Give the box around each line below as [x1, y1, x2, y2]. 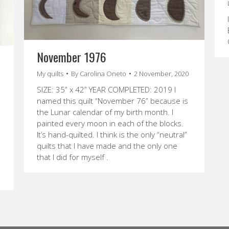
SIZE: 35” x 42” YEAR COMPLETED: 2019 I [37, 84, 176, 95]
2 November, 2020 [134, 68, 189, 78]
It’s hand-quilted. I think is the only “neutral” [37, 129, 187, 140]
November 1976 [37, 47, 106, 66]
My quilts [37, 68, 63, 78]
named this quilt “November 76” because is [37, 95, 188, 106]
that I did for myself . [37, 151, 108, 162]
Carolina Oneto [80, 68, 126, 78]
